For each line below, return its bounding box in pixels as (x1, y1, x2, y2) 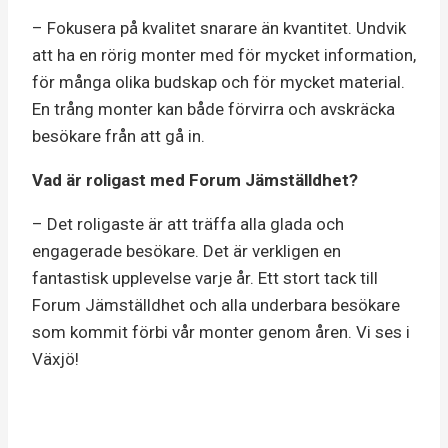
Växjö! (32, 348, 83, 369)
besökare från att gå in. (32, 125, 209, 146)
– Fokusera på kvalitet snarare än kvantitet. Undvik (32, 17, 406, 38)
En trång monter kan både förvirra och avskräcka (32, 98, 395, 119)
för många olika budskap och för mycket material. (32, 71, 405, 92)
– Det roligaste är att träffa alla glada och (32, 213, 344, 234)
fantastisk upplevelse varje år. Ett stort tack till (32, 267, 378, 288)
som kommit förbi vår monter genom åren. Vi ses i (32, 321, 410, 342)
